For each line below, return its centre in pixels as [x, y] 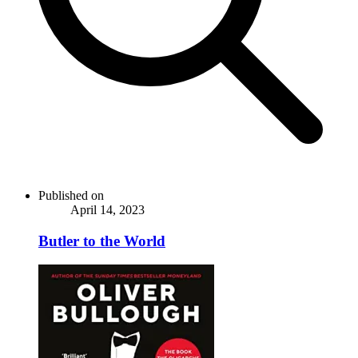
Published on [71, 195]
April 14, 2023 [107, 209]
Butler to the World [102, 241]
